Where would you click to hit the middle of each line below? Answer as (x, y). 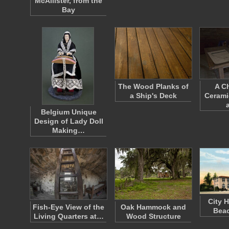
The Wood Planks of (153, 86)
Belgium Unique (68, 112)
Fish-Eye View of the (68, 207)
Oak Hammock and (153, 207)
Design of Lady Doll (68, 121)
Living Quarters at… (68, 216)
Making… (68, 130)
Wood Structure (153, 216)
